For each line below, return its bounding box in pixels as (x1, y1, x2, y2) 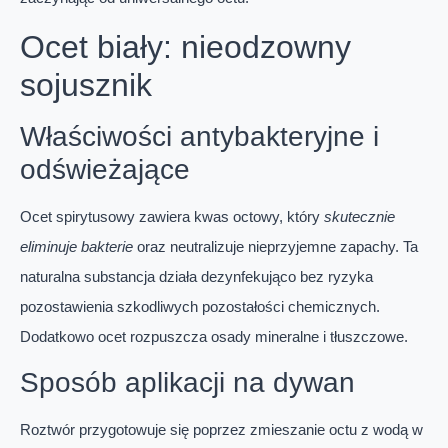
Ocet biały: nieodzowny (20, 28, 351, 65)
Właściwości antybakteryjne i (20, 120, 379, 152)
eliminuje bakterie (20, 237, 133, 255)
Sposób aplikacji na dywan (20, 367, 355, 399)
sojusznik (20, 66, 152, 103)
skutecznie (324, 207, 395, 225)
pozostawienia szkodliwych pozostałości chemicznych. (20, 297, 380, 315)
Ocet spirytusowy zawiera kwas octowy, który (20, 207, 324, 225)
